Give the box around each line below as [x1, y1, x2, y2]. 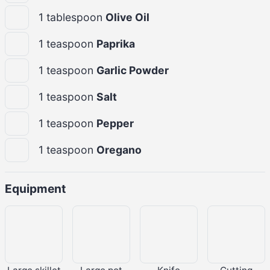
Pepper [96, 116, 134, 130]
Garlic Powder [96, 63, 169, 77]
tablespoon [46, 10, 105, 24]
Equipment [5, 181, 66, 196]
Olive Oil [105, 10, 149, 24]
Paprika [96, 37, 135, 50]
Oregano [96, 143, 142, 156]
